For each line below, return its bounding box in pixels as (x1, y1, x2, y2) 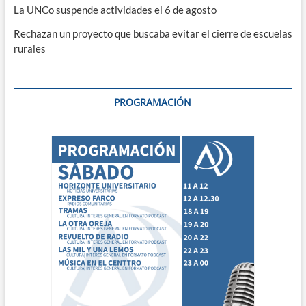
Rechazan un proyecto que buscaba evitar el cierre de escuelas (13, 27, 292, 40)
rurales (13, 42, 46, 55)
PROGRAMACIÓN (114, 96, 192, 109)
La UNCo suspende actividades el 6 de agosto (13, 3, 217, 16)
